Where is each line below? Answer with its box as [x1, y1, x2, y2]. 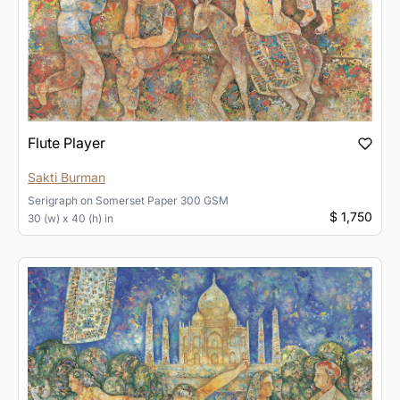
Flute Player [28, 133, 105, 152]
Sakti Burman [28, 169, 105, 185]
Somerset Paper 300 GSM [96, 193, 229, 207]
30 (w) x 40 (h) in [28, 211, 113, 225]
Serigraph [28, 193, 78, 207]
